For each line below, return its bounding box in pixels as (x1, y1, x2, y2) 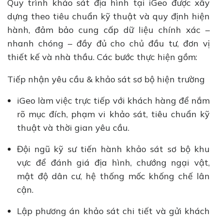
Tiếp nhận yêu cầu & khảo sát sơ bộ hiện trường (7, 74, 210, 85)
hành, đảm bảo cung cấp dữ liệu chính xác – (7, 24, 210, 35)
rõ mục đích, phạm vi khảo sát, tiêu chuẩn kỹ (17, 108, 210, 120)
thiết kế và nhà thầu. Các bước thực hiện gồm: (7, 51, 202, 62)
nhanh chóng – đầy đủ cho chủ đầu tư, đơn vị (7, 37, 210, 49)
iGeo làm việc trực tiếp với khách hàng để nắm (17, 95, 210, 107)
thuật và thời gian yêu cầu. (17, 122, 132, 134)
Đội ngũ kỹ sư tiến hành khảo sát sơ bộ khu (17, 143, 210, 155)
